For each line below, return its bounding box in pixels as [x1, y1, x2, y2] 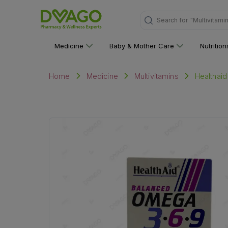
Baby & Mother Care [109, 42, 175, 50]
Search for [156, 16, 188, 24]
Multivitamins [134, 72, 179, 80]
